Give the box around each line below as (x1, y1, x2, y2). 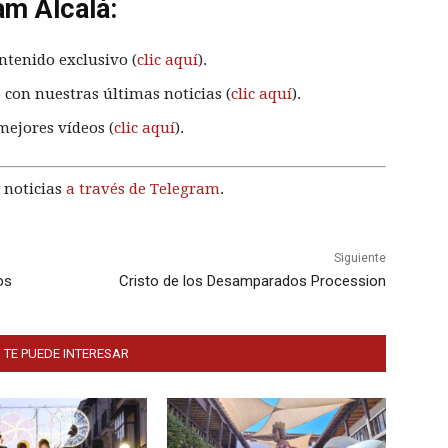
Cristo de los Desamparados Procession (118, 271, 386, 290)
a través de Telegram (66, 179, 220, 198)
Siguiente (333, 250, 386, 265)
